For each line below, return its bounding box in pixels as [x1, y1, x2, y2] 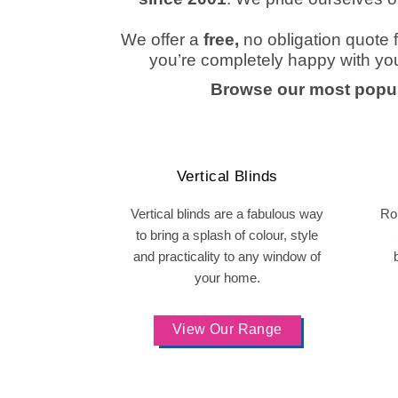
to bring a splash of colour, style [136, 227, 319, 243]
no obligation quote [243, 30, 389, 49]
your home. [194, 270, 260, 285]
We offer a [120, 30, 203, 49]
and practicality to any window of [133, 249, 322, 264]
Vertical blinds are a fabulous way [131, 206, 324, 221]
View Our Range [171, 322, 283, 337]
